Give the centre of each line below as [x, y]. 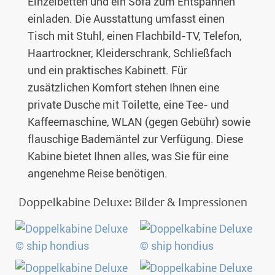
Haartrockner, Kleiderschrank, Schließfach [130, 53]
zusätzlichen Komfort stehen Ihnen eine [123, 88]
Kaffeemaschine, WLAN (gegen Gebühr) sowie [139, 122]
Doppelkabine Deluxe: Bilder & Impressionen [133, 203]
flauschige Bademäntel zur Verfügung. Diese [135, 139]
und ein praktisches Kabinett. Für [107, 71]
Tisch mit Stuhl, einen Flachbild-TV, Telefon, [135, 36]
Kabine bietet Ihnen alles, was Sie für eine [128, 157]
